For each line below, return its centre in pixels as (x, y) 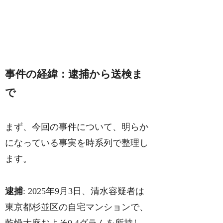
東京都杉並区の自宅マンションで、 (77, 207)
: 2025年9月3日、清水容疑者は (84, 191)
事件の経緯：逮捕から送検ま (74, 74)
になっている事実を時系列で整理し (77, 143)
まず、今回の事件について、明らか (77, 127)
